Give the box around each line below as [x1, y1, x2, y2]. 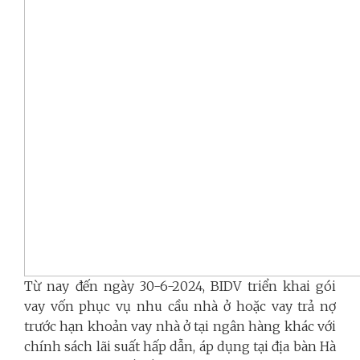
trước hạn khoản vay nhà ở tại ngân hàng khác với [24, 317, 336, 334]
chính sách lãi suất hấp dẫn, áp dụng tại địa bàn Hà [24, 337, 336, 354]
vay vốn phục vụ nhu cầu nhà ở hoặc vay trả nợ [24, 297, 336, 314]
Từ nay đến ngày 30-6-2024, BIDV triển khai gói [24, 277, 336, 294]
